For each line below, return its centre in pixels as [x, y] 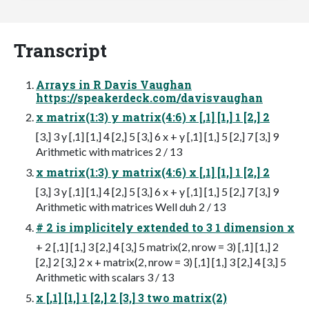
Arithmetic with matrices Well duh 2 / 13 [131, 207]
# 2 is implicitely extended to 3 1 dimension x [165, 228]
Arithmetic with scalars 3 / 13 [105, 277]
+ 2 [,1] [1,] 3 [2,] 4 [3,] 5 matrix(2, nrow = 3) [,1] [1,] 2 [157, 247]
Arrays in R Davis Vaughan [114, 85]
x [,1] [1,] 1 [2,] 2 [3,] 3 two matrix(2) [131, 298]
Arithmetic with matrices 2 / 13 [109, 152]
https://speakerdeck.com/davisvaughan [149, 98]
